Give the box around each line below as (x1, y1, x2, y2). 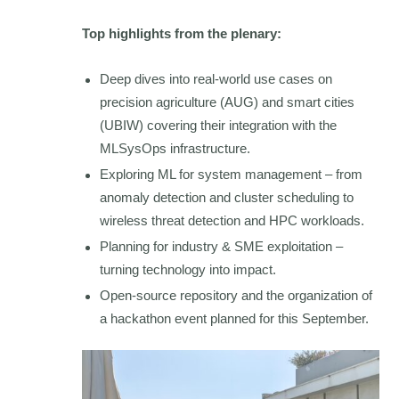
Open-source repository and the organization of (100, 288, 373, 304)
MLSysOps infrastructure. (100, 141, 251, 157)
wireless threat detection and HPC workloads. (100, 213, 365, 229)
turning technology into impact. (100, 262, 277, 278)
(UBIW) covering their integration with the (100, 118, 338, 134)
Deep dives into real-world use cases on (100, 71, 333, 87)
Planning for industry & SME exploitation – (100, 239, 344, 255)
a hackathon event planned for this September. (100, 311, 370, 327)
